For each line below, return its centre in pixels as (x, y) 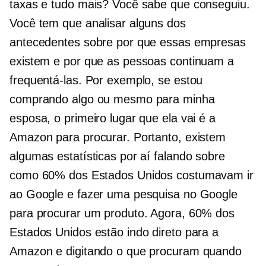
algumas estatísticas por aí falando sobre (117, 156)
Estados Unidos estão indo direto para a (114, 232)
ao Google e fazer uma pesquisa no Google (123, 194)
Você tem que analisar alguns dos (98, 23)
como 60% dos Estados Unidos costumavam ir (132, 175)
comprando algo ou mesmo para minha (112, 99)
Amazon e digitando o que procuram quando (126, 251)
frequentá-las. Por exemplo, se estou (106, 80)
